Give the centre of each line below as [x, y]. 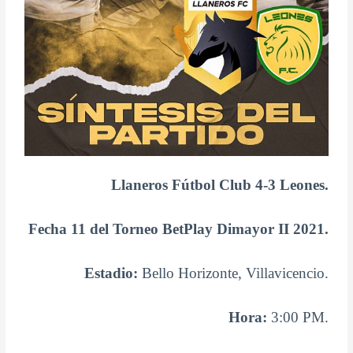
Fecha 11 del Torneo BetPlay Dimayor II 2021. [178, 229]
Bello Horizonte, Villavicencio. [233, 273]
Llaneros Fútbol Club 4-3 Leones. [219, 185]
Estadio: [111, 273]
